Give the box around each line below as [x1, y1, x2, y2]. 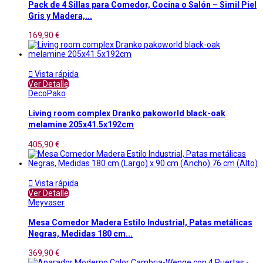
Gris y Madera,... [28, 11, 92, 21]
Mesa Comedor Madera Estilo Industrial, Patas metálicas [28, 218, 252, 228]
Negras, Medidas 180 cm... [28, 229, 133, 239]
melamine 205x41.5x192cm [28, 120, 134, 130]
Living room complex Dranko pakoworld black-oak [28, 109, 225, 119]
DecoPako [28, 88, 66, 98]
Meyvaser [28, 197, 65, 207]
